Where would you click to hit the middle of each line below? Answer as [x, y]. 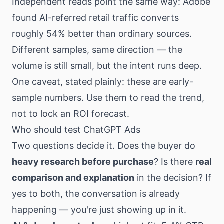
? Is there [175, 162]
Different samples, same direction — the [97, 50]
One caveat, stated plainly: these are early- [103, 82]
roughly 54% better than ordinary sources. [102, 34]
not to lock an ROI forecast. [71, 114]
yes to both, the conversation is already [96, 194]
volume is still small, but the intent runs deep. [107, 66]
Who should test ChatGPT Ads [76, 130]
